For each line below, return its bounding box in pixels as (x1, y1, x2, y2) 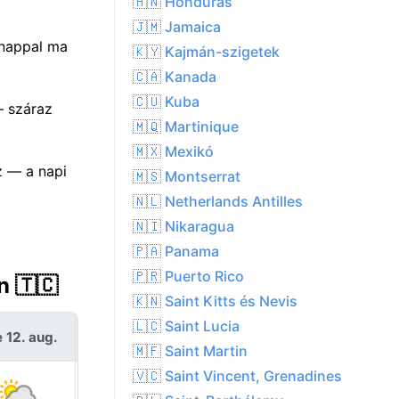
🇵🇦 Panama (133, 242, 219, 261)
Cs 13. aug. (97, 328, 170, 346)
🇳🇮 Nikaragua (133, 217, 234, 236)
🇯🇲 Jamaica (133, 18, 221, 37)
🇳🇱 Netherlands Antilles (133, 192, 303, 211)
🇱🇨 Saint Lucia (133, 317, 240, 336)
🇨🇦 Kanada (133, 68, 216, 86)
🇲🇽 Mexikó (133, 142, 214, 161)
